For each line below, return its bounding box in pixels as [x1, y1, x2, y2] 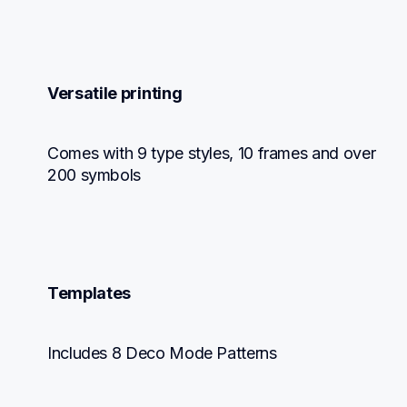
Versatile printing [47, 83, 183, 103]
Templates [47, 283, 132, 303]
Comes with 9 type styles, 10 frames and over [47, 143, 376, 163]
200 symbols [47, 164, 142, 184]
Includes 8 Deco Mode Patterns [47, 342, 277, 362]
